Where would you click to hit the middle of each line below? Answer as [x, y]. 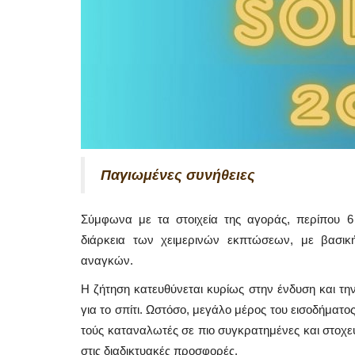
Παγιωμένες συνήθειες [178, 176]
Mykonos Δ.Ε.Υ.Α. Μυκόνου [194, 268]
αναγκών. [107, 261]
